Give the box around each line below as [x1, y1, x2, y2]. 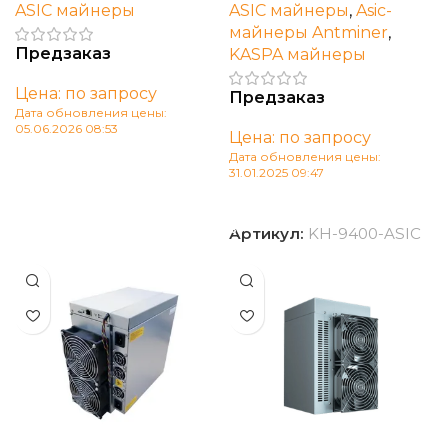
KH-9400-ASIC [308, 223, 421, 243]
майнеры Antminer [229, 22, 388, 42]
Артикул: [229, 223, 308, 243]
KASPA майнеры [229, 44, 366, 64]
